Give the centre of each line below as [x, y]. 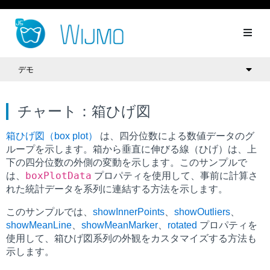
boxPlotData [58, 176]
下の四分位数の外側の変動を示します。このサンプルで [127, 163]
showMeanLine [39, 225]
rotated [182, 225]
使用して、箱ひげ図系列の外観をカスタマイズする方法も [131, 239]
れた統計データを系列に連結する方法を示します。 [117, 189]
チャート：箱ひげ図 [84, 111]
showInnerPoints [129, 212]
